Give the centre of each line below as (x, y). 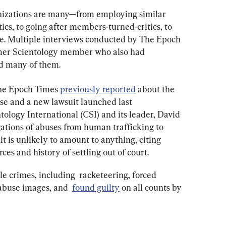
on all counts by (152, 187)
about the (156, 89)
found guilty (96, 187)
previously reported (98, 89)
